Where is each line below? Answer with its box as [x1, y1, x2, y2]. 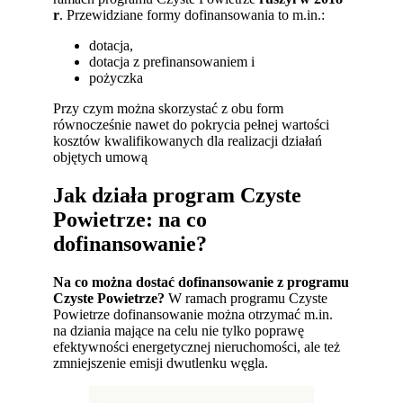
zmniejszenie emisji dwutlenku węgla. [53, 354, 269, 371]
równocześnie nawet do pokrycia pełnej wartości [53, 117, 330, 132]
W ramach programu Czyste [165, 290, 328, 306]
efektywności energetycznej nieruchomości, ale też [53, 338, 341, 354]
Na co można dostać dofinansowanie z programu [53, 273, 350, 290]
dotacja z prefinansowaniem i [89, 54, 255, 69]
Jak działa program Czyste [53, 183, 302, 207]
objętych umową [53, 149, 148, 165]
